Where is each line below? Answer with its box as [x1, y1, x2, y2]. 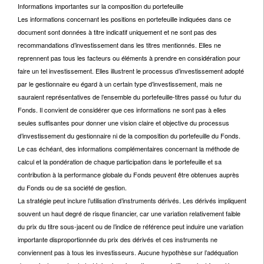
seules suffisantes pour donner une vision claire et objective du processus [18, 118, 229, 127]
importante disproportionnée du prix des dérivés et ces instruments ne [18, 235, 217, 244]
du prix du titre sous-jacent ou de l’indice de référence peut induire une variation [18, 222, 243, 231]
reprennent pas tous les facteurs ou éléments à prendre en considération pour [18, 53, 240, 62]
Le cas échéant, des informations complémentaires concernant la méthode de [18, 144, 239, 153]
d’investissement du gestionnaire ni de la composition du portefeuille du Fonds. [18, 131, 240, 140]
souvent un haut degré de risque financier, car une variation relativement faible [18, 209, 240, 218]
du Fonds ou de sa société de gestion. [18, 183, 127, 192]
